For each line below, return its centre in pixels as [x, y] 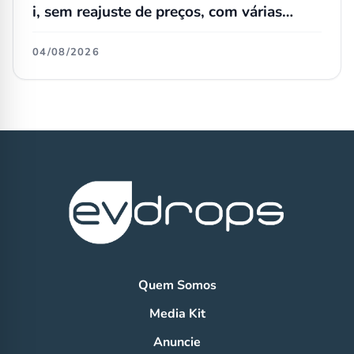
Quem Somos [177, 286]
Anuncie [177, 343]
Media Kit [177, 314]
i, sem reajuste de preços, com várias [157, 12]
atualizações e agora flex [117, 33]
